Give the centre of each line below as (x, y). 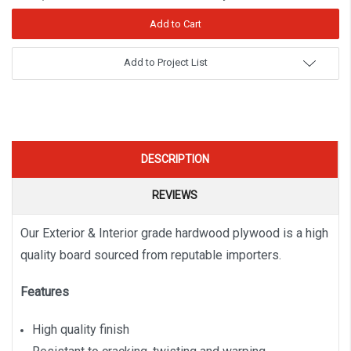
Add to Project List (165, 62)
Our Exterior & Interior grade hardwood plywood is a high (174, 233)
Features (45, 292)
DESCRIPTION (175, 159)
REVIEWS (175, 195)
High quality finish (80, 329)
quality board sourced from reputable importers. (151, 255)
